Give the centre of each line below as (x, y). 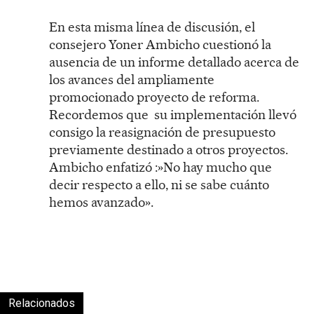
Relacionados (42, 303)
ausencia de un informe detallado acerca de (174, 62)
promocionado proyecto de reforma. (154, 97)
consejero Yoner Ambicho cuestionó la (160, 44)
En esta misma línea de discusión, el (152, 27)
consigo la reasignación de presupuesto (162, 132)
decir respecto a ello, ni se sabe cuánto (159, 184)
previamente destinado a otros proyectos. (169, 149)
